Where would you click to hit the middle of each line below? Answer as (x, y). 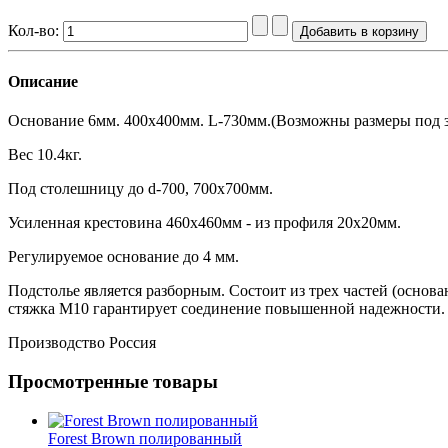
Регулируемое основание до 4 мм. (123, 257)
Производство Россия (82, 343)
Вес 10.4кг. (45, 155)
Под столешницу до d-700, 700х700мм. (140, 189)
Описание (43, 82)
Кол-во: (35, 30)
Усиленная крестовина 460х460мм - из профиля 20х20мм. (206, 223)
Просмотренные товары (113, 382)
